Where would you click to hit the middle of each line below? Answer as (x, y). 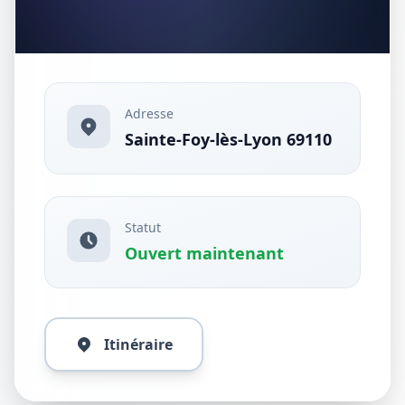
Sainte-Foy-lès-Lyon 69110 (228, 139)
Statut (143, 227)
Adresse (149, 113)
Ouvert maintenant (204, 253)
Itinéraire (138, 344)
